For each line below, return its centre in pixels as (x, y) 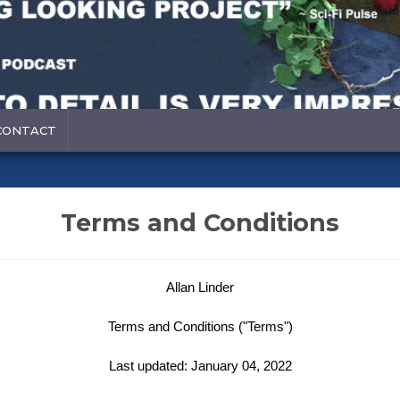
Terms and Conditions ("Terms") (200, 327)
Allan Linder (200, 287)
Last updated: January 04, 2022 (200, 366)
